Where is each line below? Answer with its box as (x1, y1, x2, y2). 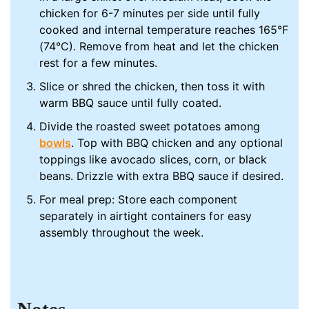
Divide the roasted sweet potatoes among (39, 119, 261, 134)
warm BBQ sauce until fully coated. (39, 96, 222, 110)
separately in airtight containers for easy (39, 209, 252, 223)
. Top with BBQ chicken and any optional (71, 136, 283, 150)
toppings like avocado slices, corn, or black (39, 152, 268, 167)
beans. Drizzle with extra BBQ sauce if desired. (39, 169, 284, 183)
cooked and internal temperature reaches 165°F (39, 23, 289, 37)
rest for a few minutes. (39, 56, 158, 70)
